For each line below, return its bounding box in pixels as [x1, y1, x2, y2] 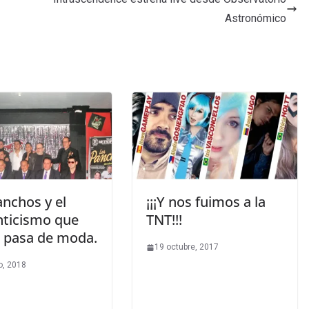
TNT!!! [146, 210, 182, 230]
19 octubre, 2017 [154, 242, 219, 252]
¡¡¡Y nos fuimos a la [146, 192, 266, 212]
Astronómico [225, 12, 286, 26]
